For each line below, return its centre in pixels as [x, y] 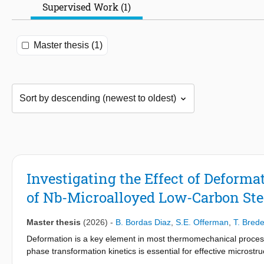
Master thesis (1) [68, 45]
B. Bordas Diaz [143, 222]
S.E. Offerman [202, 222]
